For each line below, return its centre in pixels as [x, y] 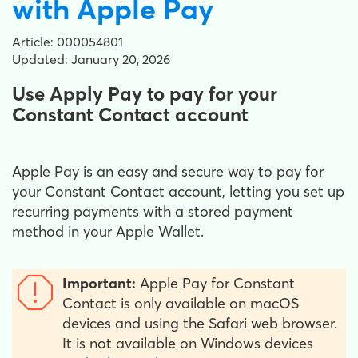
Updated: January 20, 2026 [91, 59]
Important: [99, 283]
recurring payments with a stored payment [153, 211]
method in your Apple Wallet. [110, 231]
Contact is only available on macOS [181, 303]
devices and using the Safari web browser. [200, 323]
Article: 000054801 [68, 42]
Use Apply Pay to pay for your [145, 94]
